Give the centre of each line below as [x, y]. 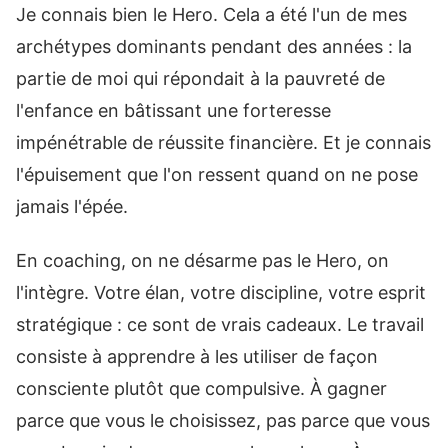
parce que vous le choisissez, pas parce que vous [223, 420]
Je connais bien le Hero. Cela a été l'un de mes [211, 14]
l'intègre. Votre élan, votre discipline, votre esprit [221, 292]
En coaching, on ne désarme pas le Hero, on [202, 260]
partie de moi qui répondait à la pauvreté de [200, 78]
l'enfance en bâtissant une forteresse [173, 110]
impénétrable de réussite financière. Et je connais [223, 142]
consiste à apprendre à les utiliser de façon [197, 356]
